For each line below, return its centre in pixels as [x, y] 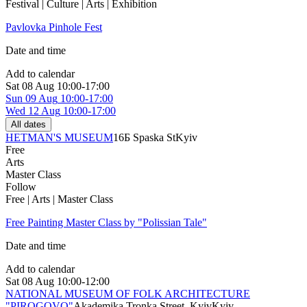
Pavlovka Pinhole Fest [54, 27]
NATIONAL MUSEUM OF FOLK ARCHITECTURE [128, 294]
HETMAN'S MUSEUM [59, 138]
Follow [21, 187]
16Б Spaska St [144, 138]
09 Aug [41, 99]
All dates [28, 125]
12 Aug [44, 111]
